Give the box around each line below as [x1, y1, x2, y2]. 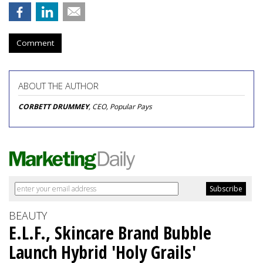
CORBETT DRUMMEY [18, 102, 89, 112]
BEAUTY [9, 208, 47, 222]
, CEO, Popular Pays [89, 102, 152, 112]
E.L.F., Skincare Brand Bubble [9, 221, 211, 245]
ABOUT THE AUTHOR [18, 80, 99, 92]
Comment [16, 38, 54, 48]
